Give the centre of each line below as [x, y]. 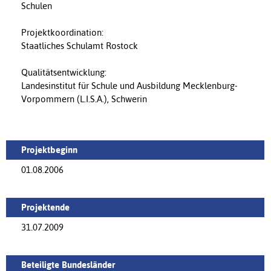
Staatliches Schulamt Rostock [80, 46]
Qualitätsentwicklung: [64, 73]
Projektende [45, 207]
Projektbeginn [49, 150]
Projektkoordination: [62, 33]
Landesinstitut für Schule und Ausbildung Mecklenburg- [129, 86]
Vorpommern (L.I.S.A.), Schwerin [84, 99]
